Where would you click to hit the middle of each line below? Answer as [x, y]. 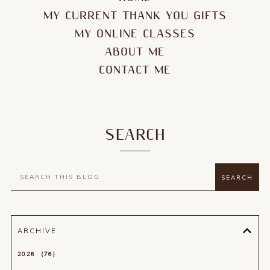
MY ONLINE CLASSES [135, 34]
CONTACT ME [135, 70]
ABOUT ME [135, 52]
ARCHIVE [37, 231]
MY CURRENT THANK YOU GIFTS [135, 16]
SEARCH [135, 135]
